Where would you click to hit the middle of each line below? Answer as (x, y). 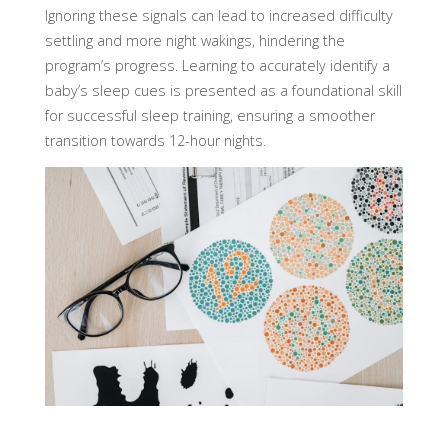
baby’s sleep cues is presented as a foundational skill (223, 90)
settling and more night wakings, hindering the (194, 40)
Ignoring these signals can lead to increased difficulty (218, 15)
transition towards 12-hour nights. (155, 140)
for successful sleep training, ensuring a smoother (209, 115)
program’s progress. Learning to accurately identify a (217, 65)
